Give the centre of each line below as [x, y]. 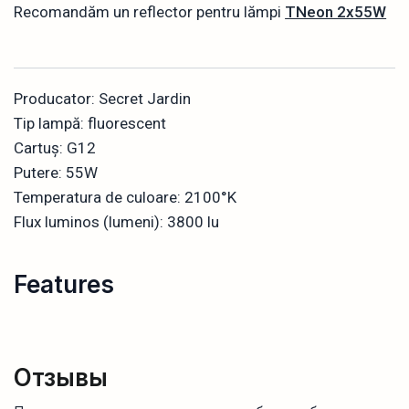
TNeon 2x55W [336, 12]
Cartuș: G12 [55, 148]
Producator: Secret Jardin [103, 99]
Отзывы [61, 378]
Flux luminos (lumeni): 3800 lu [117, 222]
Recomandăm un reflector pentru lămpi [150, 12]
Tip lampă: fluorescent [90, 124]
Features [64, 285]
